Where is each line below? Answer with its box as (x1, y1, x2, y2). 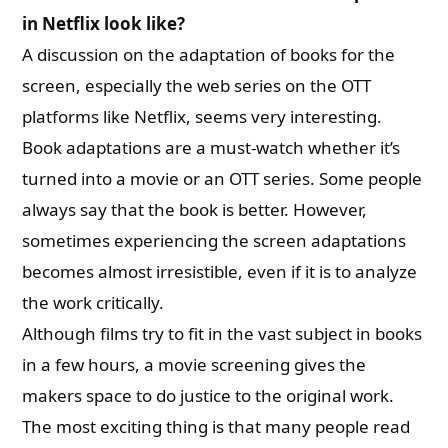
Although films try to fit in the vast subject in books (22, 322, 423, 345)
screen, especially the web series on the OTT (22, 74, 372, 97)
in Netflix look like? (22, 12, 190, 35)
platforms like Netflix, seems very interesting (22, 105, 378, 128)
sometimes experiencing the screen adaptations (22, 229, 407, 252)
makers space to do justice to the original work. (22, 384, 395, 407)
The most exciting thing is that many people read (22, 415, 411, 438)
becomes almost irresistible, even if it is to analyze (22, 260, 418, 283)
